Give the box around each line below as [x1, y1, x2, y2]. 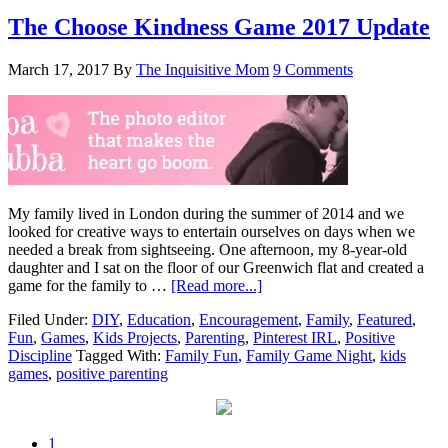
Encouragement [199, 311, 298, 329]
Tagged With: [76, 347, 165, 365]
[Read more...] [171, 277, 262, 295]
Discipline [8, 347, 72, 365]
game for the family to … [8, 277, 171, 295]
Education [127, 311, 191, 329]
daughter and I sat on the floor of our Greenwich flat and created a [8, 259, 424, 277]
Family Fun [165, 347, 238, 365]
